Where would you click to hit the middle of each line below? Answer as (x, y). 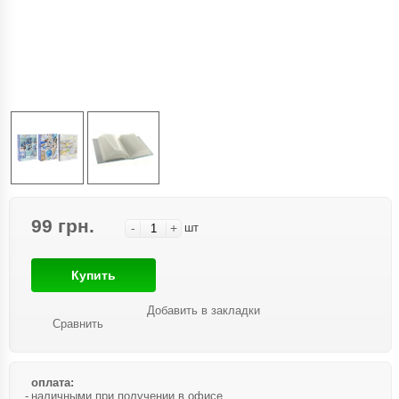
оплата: (53, 382)
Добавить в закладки (204, 310)
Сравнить (78, 323)
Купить (94, 275)
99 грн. (63, 225)
